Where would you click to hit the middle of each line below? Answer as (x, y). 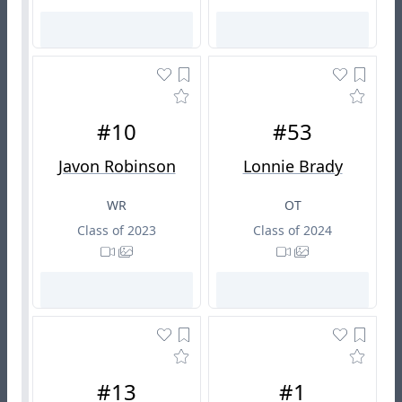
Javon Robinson (117, 166)
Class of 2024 (293, 231)
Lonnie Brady (293, 166)
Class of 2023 (117, 231)
